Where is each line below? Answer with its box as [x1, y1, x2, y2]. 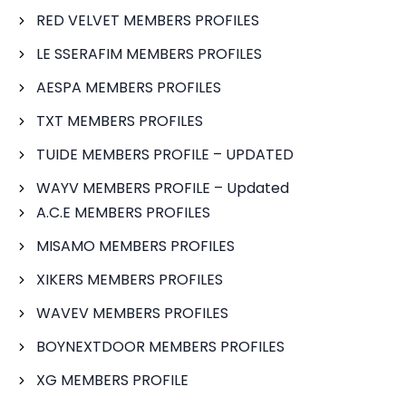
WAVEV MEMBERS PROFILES [36, 303, 228, 324]
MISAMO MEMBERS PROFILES [36, 236, 235, 256]
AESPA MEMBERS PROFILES [36, 77, 221, 98]
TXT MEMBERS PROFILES [36, 111, 203, 131]
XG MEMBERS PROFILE [36, 370, 188, 391]
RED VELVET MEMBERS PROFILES [36, 10, 259, 31]
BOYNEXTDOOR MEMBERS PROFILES [36, 336, 285, 357]
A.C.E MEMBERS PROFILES [36, 202, 210, 223]
